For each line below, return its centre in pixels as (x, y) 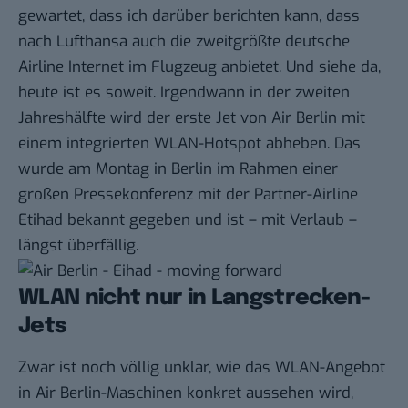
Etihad (41, 220)
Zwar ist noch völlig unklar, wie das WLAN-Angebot (202, 368)
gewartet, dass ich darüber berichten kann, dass (189, 16)
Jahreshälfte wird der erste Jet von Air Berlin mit (192, 118)
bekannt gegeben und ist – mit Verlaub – (210, 220)
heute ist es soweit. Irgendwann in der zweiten (184, 93)
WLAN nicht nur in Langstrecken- (194, 299)
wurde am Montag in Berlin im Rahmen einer (178, 169)
